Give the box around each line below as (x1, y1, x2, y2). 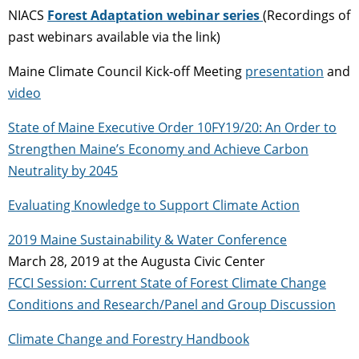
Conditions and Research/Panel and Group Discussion (8, 295, 336, 313)
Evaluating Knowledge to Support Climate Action (8, 196, 300, 214)
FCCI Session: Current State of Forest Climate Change (8, 273, 326, 292)
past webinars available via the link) (8, 27, 220, 46)
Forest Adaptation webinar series (47, 6, 263, 24)
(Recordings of (263, 6, 350, 24)
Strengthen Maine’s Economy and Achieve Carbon (8, 139, 309, 158)
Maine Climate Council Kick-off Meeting (8, 62, 245, 80)
